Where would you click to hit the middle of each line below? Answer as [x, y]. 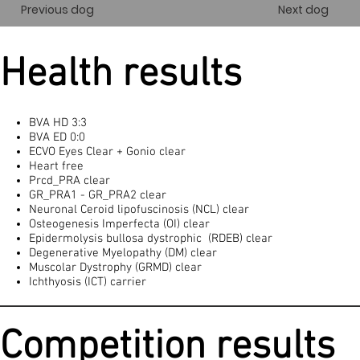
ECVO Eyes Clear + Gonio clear [107, 151]
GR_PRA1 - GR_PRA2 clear [97, 195]
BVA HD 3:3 [59, 123]
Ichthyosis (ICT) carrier [87, 282]
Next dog [304, 10]
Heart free [56, 166]
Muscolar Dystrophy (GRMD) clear [115, 267]
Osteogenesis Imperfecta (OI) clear [119, 224]
